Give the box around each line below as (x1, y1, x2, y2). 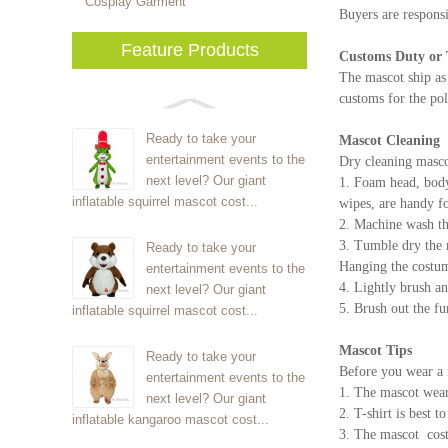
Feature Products (120, 40, 259, 60)
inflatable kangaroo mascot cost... (72, 412, 269, 427)
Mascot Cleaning (339, 133, 440, 148)
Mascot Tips (339, 343, 412, 358)
